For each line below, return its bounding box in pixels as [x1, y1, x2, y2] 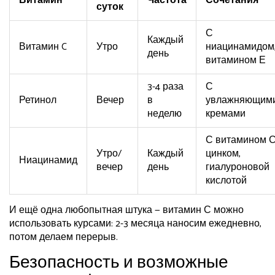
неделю [147, 106, 182, 123]
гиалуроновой [206, 159, 269, 176]
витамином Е [206, 52, 266, 69]
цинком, [206, 145, 241, 163]
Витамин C [19, 39, 67, 56]
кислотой [206, 172, 247, 190]
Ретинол [19, 92, 56, 109]
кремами [206, 106, 246, 123]
